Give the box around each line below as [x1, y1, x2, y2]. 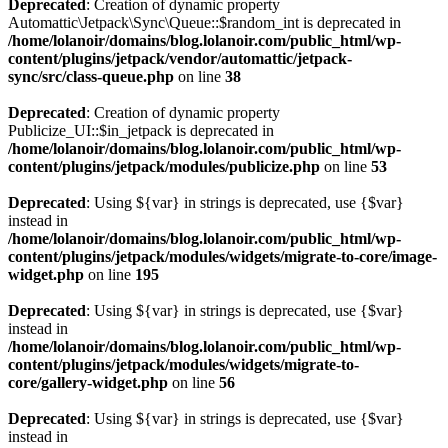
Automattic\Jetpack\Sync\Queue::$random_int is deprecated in [8, 14, 401, 31]
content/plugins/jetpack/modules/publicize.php [8, 158, 320, 175]
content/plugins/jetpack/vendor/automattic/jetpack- [8, 50, 352, 67]
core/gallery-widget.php [8, 374, 168, 391]
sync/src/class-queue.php [8, 68, 174, 85]
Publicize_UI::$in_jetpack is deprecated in [8, 122, 274, 139]
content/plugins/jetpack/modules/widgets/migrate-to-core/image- [8, 248, 437, 265]
